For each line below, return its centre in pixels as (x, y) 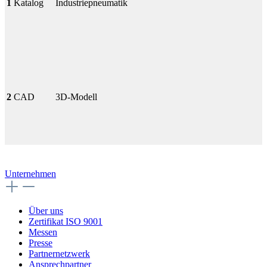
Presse (41, 243)
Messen (43, 232)
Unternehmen (30, 173)
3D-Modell (76, 97)
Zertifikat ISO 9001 (66, 221)
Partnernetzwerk (59, 253)
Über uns (46, 210)
